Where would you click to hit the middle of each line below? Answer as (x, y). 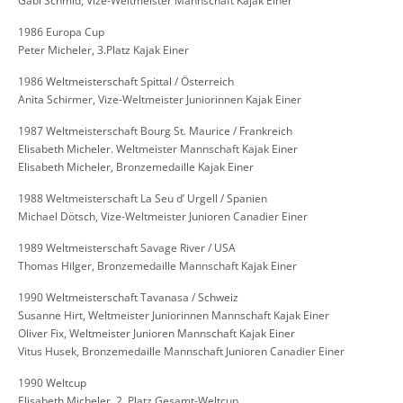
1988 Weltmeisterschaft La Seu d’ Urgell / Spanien (143, 199)
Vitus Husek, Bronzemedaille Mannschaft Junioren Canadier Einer (181, 352)
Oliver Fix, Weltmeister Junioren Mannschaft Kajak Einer (157, 334)
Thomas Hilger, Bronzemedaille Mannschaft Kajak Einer (157, 266)
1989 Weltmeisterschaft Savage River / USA (127, 248)
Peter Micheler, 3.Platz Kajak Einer (103, 50)
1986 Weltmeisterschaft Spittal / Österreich (126, 82)
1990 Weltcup (52, 383)
